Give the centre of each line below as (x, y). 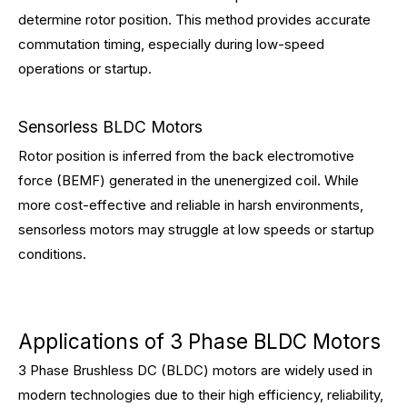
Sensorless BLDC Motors (110, 127)
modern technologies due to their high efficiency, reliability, (201, 395)
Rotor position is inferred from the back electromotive (186, 156)
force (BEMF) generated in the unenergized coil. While (189, 180)
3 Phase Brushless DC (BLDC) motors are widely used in (195, 370)
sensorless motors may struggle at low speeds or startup (196, 229)
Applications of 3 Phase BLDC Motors (199, 341)
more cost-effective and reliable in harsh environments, (191, 205)
